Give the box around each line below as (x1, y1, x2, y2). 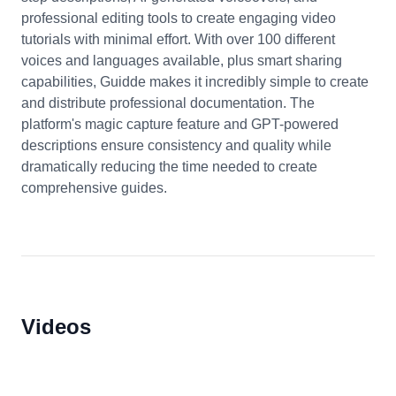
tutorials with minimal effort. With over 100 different (21, 32, 335, 47)
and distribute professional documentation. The (21, 95, 315, 110)
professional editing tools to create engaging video (21, 11, 336, 26)
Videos (21, 315, 91, 339)
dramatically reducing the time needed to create (21, 159, 317, 174)
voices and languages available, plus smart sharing (21, 53, 342, 68)
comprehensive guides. (21, 180, 167, 195)
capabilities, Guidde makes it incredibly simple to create (21, 74, 369, 89)
